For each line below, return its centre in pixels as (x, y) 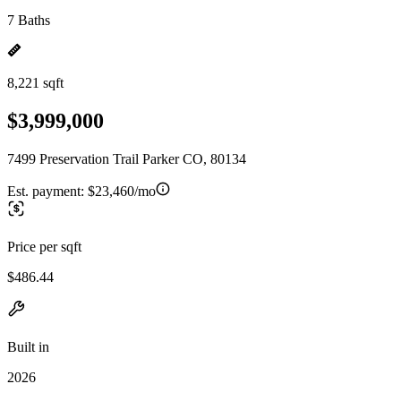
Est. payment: (47, 191)
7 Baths (29, 20)
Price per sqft (44, 246)
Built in (28, 346)
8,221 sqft (35, 83)
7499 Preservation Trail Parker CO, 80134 (127, 158)
